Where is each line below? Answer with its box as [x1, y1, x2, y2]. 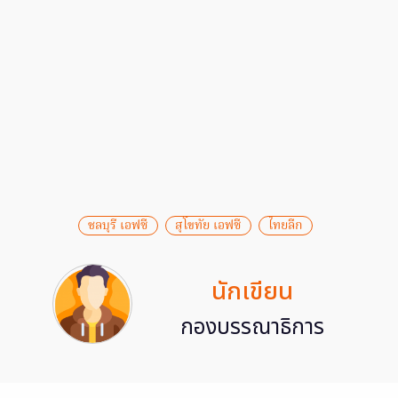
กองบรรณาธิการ [180, 312, 324, 344]
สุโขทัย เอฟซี [175, 216, 242, 235]
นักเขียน [211, 274, 293, 310]
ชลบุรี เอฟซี [88, 216, 148, 235]
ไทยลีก [268, 216, 303, 235]
